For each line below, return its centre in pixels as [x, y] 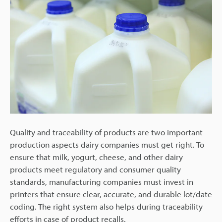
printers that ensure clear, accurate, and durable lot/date [111, 194]
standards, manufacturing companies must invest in [102, 182]
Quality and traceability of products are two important [106, 132]
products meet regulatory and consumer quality [95, 169]
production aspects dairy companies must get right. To [107, 144]
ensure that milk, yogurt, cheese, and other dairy [96, 157]
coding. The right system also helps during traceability [106, 206]
